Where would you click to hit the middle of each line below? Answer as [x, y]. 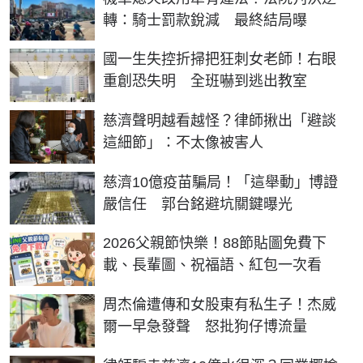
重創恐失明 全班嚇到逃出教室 [205, 81]
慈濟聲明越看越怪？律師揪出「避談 [220, 121]
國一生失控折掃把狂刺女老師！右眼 [220, 60]
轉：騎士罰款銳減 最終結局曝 [205, 20]
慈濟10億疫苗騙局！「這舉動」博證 [220, 182]
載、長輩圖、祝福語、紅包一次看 [212, 265]
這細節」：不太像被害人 [183, 143]
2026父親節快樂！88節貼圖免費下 [215, 243]
